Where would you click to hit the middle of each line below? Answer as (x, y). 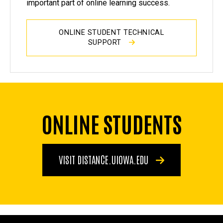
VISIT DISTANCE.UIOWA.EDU (105, 159)
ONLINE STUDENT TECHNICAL (111, 33)
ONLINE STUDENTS (111, 123)
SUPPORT (106, 43)
